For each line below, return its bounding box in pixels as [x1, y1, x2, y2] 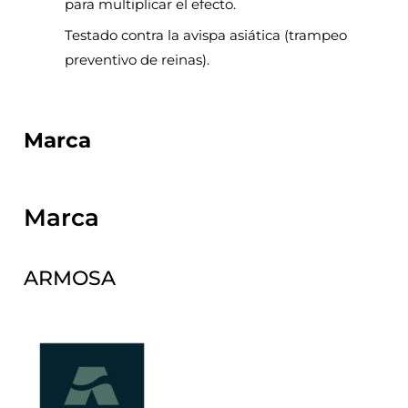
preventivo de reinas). [65, 51, 210, 69]
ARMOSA [24, 265, 117, 291]
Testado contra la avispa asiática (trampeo [65, 26, 348, 45]
